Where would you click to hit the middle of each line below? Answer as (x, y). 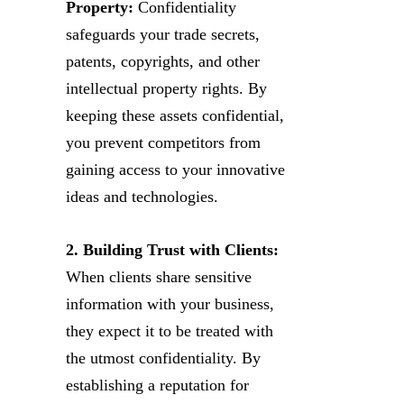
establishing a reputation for (157, 385)
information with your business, (170, 303)
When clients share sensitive (159, 276)
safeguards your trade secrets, (163, 34)
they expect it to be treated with (170, 331)
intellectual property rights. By (166, 88)
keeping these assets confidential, (175, 115)
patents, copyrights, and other (163, 61)
